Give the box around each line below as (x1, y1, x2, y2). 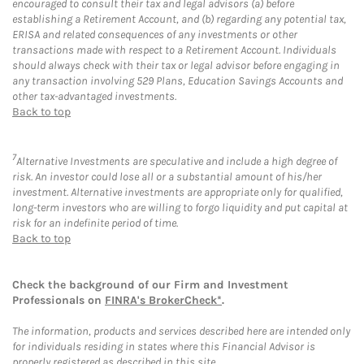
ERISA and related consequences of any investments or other (12, 28, 297, 42)
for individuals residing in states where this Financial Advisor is (12, 339, 315, 353)
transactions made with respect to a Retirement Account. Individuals (12, 43, 336, 58)
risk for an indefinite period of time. (12, 215, 178, 230)
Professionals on (12, 292, 105, 307)
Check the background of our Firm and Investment (12, 277, 288, 292)
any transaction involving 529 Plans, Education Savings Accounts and (12, 74, 343, 89)
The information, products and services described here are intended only (12, 323, 350, 338)
